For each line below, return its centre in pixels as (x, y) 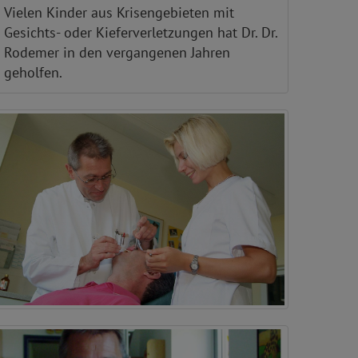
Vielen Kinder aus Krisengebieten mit (119, 13)
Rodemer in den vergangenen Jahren (117, 53)
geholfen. (33, 73)
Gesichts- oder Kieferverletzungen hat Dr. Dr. (141, 33)
